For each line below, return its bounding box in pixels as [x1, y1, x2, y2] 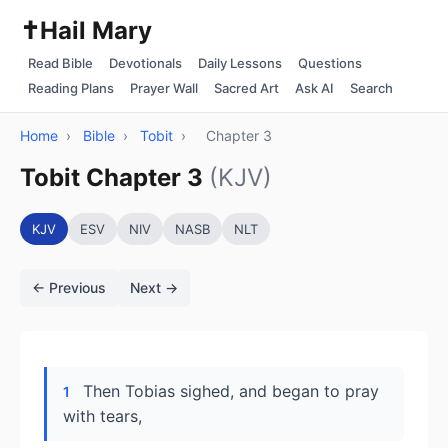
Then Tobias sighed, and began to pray [83, 381, 379, 401]
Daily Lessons [198, 55, 282, 71]
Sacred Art [214, 80, 279, 96]
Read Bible [28, 55, 93, 71]
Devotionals [109, 55, 182, 71]
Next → [130, 279, 178, 296]
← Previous [32, 279, 106, 296]
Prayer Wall [130, 80, 198, 96]
